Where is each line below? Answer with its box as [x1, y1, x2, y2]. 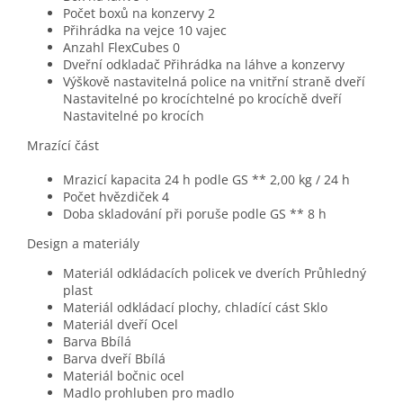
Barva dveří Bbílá [63, 350, 166, 368]
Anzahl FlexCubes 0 [63, 39, 180, 57]
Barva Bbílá [63, 333, 131, 351]
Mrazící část [27, 137, 99, 155]
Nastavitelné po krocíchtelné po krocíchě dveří [63, 90, 342, 108]
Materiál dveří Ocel [63, 316, 178, 334]
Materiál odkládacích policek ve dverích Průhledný [63, 264, 366, 282]
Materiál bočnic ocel [63, 367, 184, 385]
